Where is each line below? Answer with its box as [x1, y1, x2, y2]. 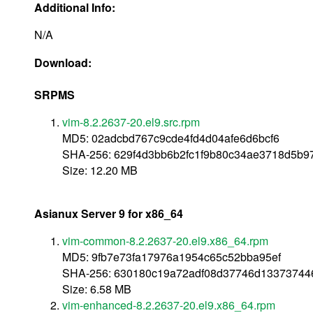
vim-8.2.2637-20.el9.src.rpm [62, 113, 200, 130]
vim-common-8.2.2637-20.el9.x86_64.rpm [62, 232, 268, 249]
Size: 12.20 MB [62, 161, 138, 178]
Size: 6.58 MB [62, 280, 131, 297]
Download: [34, 54, 94, 71]
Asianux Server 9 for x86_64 [34, 205, 183, 221]
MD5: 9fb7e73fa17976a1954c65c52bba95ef [62, 248, 281, 265]
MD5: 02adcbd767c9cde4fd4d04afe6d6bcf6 [62, 129, 279, 146]
